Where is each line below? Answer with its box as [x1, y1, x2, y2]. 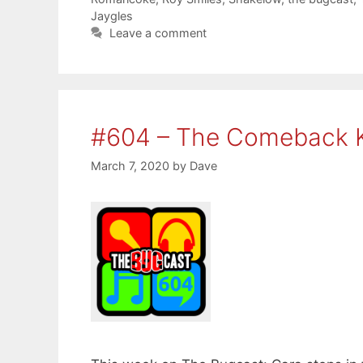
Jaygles [91, 8, 133, 23]
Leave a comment [109, 25, 207, 40]
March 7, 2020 [91, 158, 169, 173]
